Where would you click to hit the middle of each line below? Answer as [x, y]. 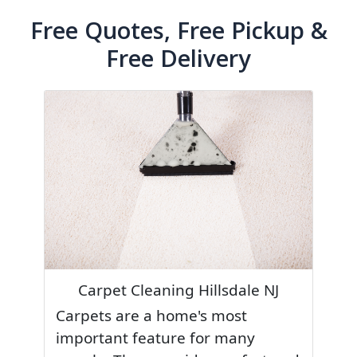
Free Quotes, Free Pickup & [178, 30]
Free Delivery [178, 58]
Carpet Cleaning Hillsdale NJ [178, 290]
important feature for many [156, 338]
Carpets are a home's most [152, 316]
